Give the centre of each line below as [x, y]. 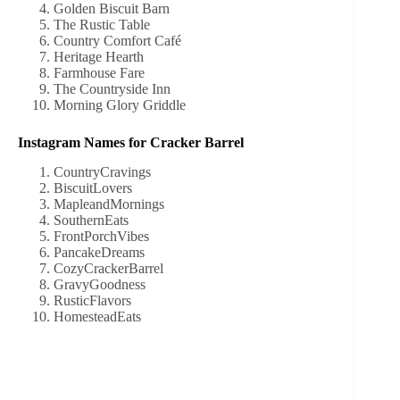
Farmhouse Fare [101, 72]
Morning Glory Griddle [121, 104]
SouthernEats [93, 220]
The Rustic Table [104, 24]
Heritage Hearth [100, 56]
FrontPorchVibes [103, 236]
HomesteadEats [99, 316]
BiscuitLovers [95, 187]
